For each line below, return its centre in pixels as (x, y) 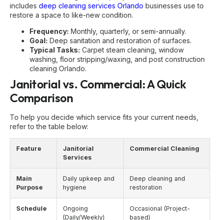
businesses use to (174, 5)
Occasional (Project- (160, 209)
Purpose (29, 188)
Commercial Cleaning (165, 149)
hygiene (75, 188)
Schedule (31, 209)
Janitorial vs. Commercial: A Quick (98, 84)
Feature (29, 149)
